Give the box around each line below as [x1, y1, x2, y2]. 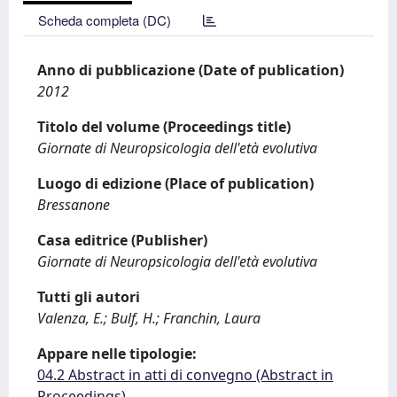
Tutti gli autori [37, 287, 140, 307]
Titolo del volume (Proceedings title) [37, 117, 291, 136]
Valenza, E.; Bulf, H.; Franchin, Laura [37, 308, 261, 328]
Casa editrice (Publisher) [37, 230, 207, 250]
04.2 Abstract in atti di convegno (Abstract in [37, 365, 333, 385]
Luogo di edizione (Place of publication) [37, 174, 314, 193]
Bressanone [37, 195, 110, 214]
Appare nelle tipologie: [37, 344, 197, 363]
